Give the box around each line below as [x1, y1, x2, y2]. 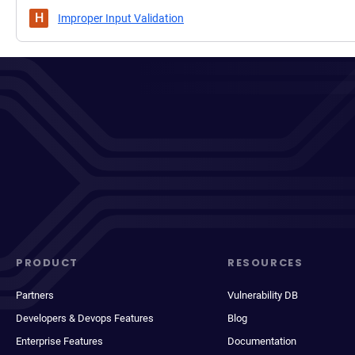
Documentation [227, 335, 297, 347]
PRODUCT [16, 255, 78, 270]
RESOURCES [227, 255, 303, 270]
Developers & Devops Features [16, 312, 154, 324]
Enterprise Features [16, 335, 103, 347]
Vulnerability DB [227, 289, 299, 301]
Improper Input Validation [58, 12, 184, 25]
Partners [16, 289, 54, 301]
